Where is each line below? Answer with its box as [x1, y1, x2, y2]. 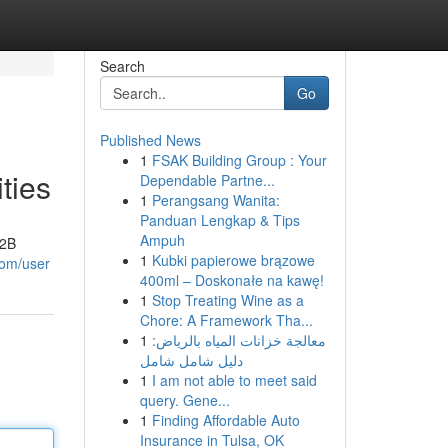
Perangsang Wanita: [151, 190, 280, 210]
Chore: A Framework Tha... [139, 310, 313, 330]
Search [99, 56, 145, 76]
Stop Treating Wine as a [151, 290, 304, 310]
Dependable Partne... [139, 170, 275, 190]
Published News [99, 130, 201, 150]
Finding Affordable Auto [151, 410, 300, 430]
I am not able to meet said [151, 370, 317, 390]
